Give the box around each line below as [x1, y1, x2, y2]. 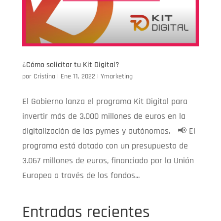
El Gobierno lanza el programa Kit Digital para [22, 95, 187, 107]
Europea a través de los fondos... [22, 169, 140, 181]
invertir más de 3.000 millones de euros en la [22, 110, 185, 122]
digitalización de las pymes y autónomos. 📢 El [22, 125, 195, 137]
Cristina [33, 72, 55, 81]
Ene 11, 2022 [60, 72, 95, 81]
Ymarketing [100, 72, 133, 81]
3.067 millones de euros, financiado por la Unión [22, 154, 194, 166]
